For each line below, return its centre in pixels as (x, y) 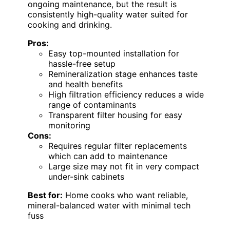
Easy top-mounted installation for (114, 53)
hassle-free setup (82, 63)
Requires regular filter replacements (118, 146)
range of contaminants (92, 104)
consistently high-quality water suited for (108, 14)
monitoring (69, 125)
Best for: (45, 195)
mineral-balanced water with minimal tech (109, 205)
